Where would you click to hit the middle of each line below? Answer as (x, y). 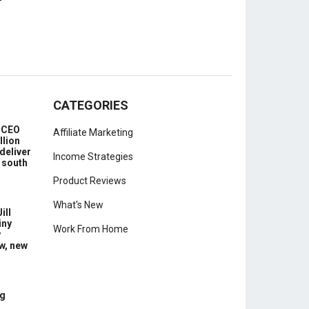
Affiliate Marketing (93, 132)
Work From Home (91, 229)
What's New (78, 205)
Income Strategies (93, 157)
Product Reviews (90, 181)
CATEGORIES (91, 105)
